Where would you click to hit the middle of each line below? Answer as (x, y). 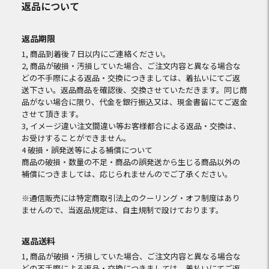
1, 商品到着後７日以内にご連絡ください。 (96, 53)
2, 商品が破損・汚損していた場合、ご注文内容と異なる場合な (131, 65)
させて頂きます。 (52, 113)
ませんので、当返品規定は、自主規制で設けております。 (122, 210)
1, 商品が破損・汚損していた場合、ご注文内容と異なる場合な (131, 256)
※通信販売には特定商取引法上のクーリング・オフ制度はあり (131, 198)
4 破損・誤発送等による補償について (87, 150)
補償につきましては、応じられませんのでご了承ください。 (127, 174)
